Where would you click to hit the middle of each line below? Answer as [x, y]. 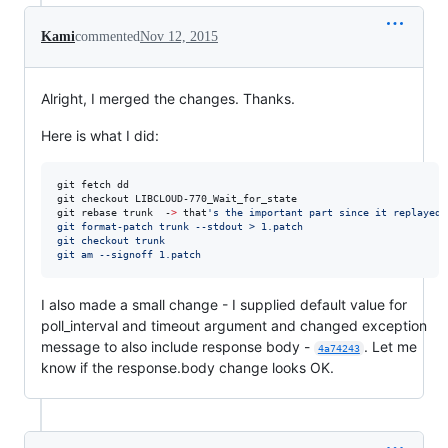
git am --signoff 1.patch [129, 254]
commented [107, 36]
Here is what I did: [100, 135]
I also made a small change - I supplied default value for [224, 304]
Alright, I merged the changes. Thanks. [168, 98]
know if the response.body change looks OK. [187, 367]
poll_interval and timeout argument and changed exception [234, 325]
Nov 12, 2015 [179, 36]
